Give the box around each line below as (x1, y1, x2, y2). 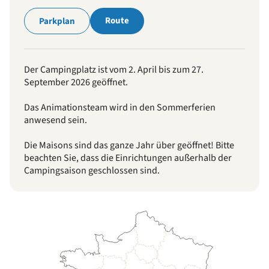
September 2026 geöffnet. (24, 76, 128, 89)
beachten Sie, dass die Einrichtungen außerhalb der (24, 151, 232, 165)
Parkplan (39, 14, 75, 28)
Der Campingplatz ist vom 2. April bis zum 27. (24, 63, 204, 76)
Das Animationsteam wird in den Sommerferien (24, 101, 216, 114)
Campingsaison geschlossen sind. (24, 164, 160, 177)
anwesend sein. (24, 113, 87, 127)
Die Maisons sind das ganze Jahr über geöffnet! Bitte (24, 139, 234, 152)
